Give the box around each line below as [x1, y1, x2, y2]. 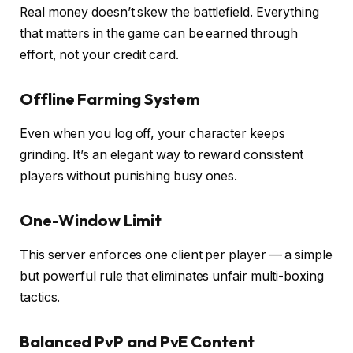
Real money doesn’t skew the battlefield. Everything [20, 4, 319, 20]
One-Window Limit [20, 210, 162, 230]
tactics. [20, 289, 61, 305]
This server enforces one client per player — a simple [20, 247, 333, 262]
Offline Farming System [20, 88, 201, 109]
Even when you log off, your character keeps [20, 125, 285, 141]
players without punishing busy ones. [20, 168, 238, 184]
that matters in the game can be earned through [20, 25, 299, 41]
